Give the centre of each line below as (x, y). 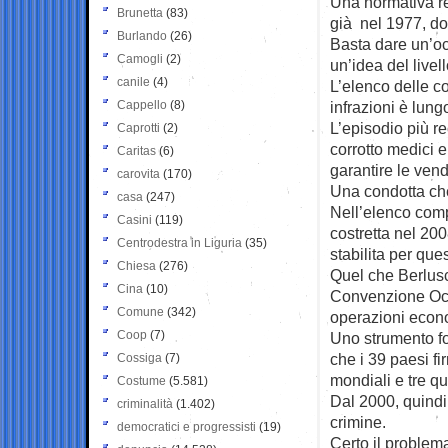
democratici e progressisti (186, 426)
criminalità (145, 403)
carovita (138, 173)
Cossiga (139, 357)
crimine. (358, 421)
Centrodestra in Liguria (179, 242)
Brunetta (140, 12)
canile (133, 81)
